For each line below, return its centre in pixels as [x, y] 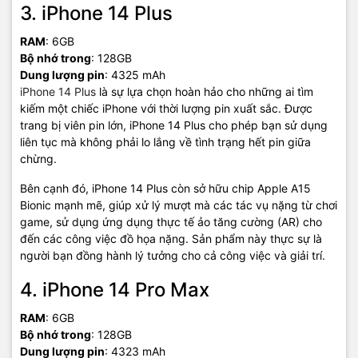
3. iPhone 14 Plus [96, 13]
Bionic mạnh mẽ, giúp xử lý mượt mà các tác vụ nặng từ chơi [179, 205]
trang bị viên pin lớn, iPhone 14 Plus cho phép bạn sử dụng [174, 125]
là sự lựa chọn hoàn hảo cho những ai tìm [205, 91]
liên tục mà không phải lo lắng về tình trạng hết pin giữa [165, 142]
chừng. [38, 159]
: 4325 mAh [135, 75]
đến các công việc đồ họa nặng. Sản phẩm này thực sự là [171, 239]
